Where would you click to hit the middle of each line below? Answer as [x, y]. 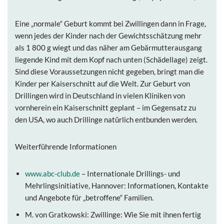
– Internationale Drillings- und [130, 173]
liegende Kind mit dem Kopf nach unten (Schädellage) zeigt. [111, 59]
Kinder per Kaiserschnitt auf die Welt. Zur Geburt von [102, 83]
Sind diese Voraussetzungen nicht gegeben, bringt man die [109, 71]
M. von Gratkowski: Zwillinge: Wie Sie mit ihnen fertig [113, 214]
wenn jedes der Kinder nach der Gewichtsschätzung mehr [108, 35]
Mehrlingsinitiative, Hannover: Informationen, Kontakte [117, 185]
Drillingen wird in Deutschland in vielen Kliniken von [100, 95]
